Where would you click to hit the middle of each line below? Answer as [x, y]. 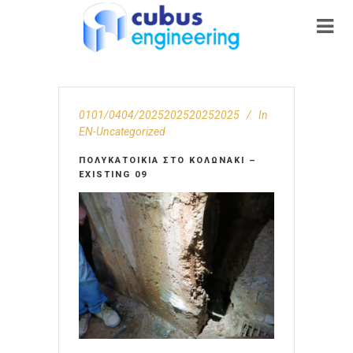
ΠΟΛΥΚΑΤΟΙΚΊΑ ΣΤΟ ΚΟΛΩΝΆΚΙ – [168, 160]
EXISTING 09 [113, 175]
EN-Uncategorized [122, 132]
